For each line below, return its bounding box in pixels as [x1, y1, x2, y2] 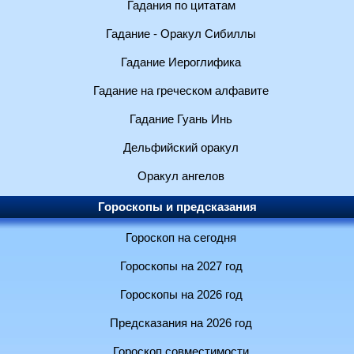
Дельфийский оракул [123, 141, 239, 154]
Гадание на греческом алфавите [93, 85, 269, 97]
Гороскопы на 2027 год [119, 260, 243, 273]
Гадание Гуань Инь [130, 113, 232, 126]
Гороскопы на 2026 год [119, 288, 243, 301]
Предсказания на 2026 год [110, 317, 252, 330]
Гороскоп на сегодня [126, 232, 236, 244]
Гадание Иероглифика [121, 56, 241, 69]
